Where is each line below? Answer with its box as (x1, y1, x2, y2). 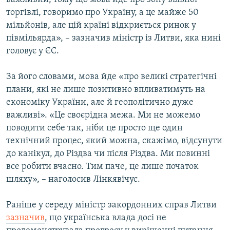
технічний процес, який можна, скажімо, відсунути (6, 136, 222, 146)
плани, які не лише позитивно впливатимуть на (6, 85, 205, 95)
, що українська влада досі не (45, 213, 166, 223)
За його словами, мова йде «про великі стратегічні (6, 72, 217, 82)
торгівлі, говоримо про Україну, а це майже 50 (6, 8, 199, 18)
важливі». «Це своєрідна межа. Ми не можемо (6, 110, 200, 121)
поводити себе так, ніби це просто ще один (6, 123, 183, 133)
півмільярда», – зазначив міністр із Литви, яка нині (6, 33, 221, 44)
